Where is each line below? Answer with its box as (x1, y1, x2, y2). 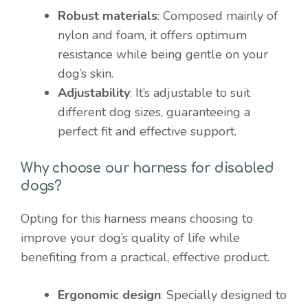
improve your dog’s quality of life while (21, 229, 240, 246)
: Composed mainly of (157, 7, 278, 24)
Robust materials (58, 7, 157, 24)
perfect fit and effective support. (58, 122, 236, 140)
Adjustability (58, 84, 130, 101)
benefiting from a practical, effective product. (21, 248, 269, 265)
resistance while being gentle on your (58, 45, 268, 63)
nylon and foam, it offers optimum (58, 26, 247, 43)
